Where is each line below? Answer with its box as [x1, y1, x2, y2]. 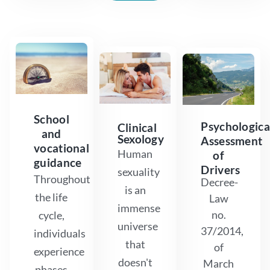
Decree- [201, 175, 239, 189]
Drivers [201, 163, 240, 177]
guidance [34, 155, 82, 170]
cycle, [38, 209, 64, 222]
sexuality [117, 165, 160, 179]
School [34, 112, 69, 127]
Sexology [117, 132, 165, 146]
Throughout [34, 172, 90, 186]
